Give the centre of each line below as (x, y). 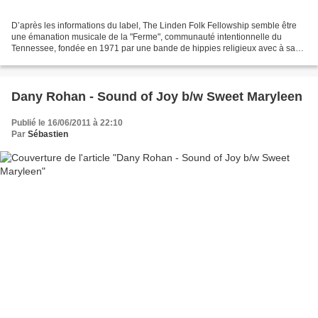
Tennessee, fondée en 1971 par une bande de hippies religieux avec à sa (153, 49)
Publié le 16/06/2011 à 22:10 (67, 123)
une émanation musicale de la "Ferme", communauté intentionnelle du (147, 37)
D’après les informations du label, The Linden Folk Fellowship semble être (154, 26)
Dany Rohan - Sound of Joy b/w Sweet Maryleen (157, 97)
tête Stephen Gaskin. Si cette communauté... (96, 60)
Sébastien (48, 135)
